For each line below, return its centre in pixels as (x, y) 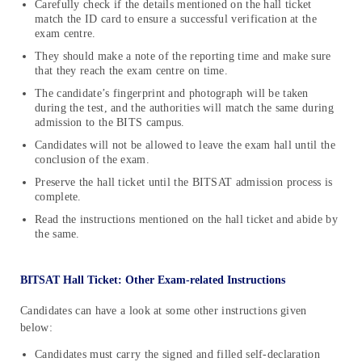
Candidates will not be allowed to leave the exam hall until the (185, 145)
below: (36, 327)
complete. (58, 197)
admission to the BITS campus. (110, 123)
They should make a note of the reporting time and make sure (183, 57)
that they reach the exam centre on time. (132, 71)
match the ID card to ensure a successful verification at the (176, 19)
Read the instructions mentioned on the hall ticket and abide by (186, 220)
